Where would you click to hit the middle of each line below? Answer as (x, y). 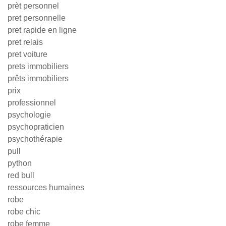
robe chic (24, 212)
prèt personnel (33, 6)
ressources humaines (46, 187)
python (20, 163)
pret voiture (27, 54)
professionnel (32, 103)
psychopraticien (36, 127)
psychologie (29, 115)
